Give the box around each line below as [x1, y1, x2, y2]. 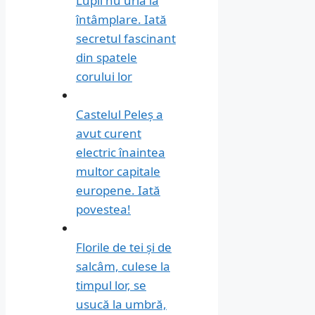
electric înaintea [76, 143, 165, 160]
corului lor [76, 67, 132, 84]
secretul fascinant [76, 30, 176, 46]
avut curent [76, 124, 141, 141]
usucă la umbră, [76, 295, 167, 312]
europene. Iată [76, 181, 160, 198]
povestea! [76, 200, 131, 217]
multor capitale [76, 162, 160, 179]
